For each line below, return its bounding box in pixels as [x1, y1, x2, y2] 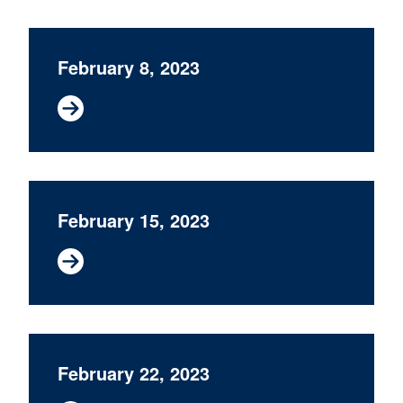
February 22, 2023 [58, 360, 210, 386]
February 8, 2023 [58, 54, 200, 80]
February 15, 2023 [58, 207, 210, 233]
